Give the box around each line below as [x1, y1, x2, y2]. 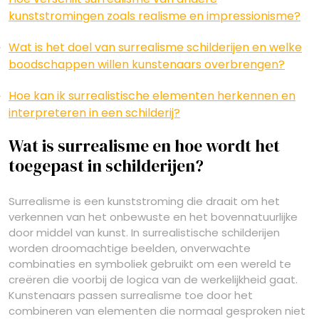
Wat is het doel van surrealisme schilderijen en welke [9, 39, 302, 56]
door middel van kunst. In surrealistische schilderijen [9, 225, 280, 240]
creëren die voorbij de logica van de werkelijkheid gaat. [9, 272, 298, 287]
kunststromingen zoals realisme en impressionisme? [9, 8, 300, 24]
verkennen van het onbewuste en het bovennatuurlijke [9, 209, 298, 224]
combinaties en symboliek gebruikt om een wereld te [9, 256, 291, 271]
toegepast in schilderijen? [9, 155, 204, 177]
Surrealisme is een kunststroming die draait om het [9, 194, 280, 209]
